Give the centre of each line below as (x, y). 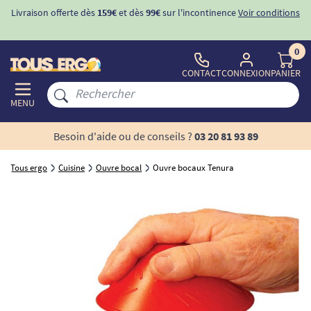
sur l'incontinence (198, 12)
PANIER (286, 73)
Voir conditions (269, 12)
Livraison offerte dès (54, 12)
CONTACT (202, 73)
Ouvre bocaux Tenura (193, 168)
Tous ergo (29, 168)
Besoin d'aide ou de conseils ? (123, 136)
